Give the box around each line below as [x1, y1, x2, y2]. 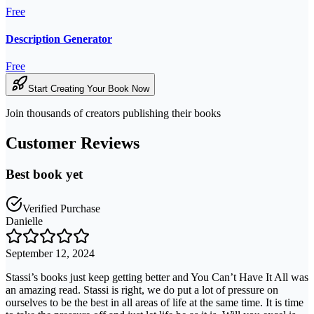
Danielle [6, 214, 43, 227]
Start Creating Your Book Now [28, 83, 149, 95]
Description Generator [6, 32, 112, 45]
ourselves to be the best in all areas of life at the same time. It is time [6, 296, 303, 308]
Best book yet [6, 167, 83, 182]
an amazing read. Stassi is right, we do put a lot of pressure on [6, 283, 278, 296]
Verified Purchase [22, 202, 100, 214]
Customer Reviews [6, 134, 139, 153]
